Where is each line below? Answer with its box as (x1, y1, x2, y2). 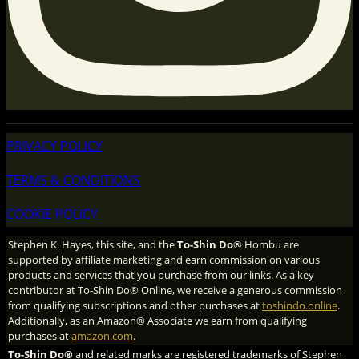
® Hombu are (233, 237, 299, 252)
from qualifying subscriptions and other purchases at (8, 298, 262, 313)
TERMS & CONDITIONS (6, 171, 140, 189)
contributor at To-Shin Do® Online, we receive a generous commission (8, 283, 342, 298)
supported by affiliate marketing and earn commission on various (8, 252, 320, 268)
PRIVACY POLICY (6, 136, 103, 155)
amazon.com (71, 329, 133, 344)
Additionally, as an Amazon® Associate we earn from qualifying (8, 313, 307, 329)
